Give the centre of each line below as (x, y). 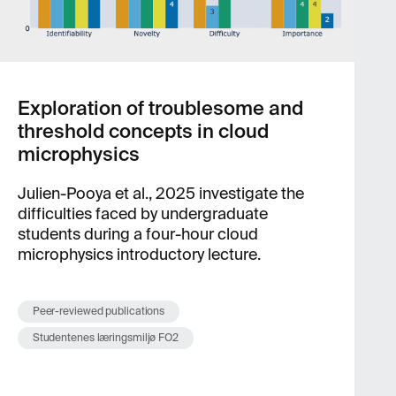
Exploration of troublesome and (160, 108)
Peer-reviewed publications (99, 311)
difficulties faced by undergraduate (142, 214)
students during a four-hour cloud (137, 234)
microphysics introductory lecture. (139, 255)
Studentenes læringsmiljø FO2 (105, 338)
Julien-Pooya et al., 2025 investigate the (160, 194)
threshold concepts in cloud (143, 131)
